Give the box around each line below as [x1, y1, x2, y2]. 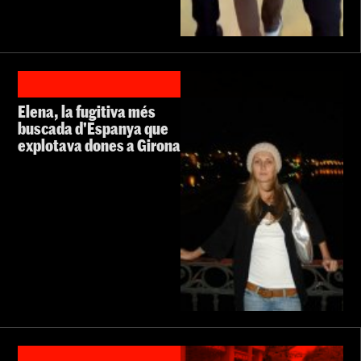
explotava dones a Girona [18, 135, 180, 156]
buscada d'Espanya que [18, 118, 168, 139]
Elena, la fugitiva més [18, 102, 156, 122]
